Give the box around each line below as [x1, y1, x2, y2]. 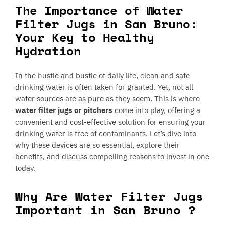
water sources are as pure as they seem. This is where [15, 94, 200, 104]
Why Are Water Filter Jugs [15, 187, 204, 206]
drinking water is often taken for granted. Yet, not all [15, 82, 194, 92]
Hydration [15, 42, 81, 60]
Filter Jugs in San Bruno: [15, 15, 198, 33]
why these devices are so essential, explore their [15, 140, 180, 150]
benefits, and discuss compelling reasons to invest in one [15, 152, 210, 162]
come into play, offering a [113, 105, 201, 116]
